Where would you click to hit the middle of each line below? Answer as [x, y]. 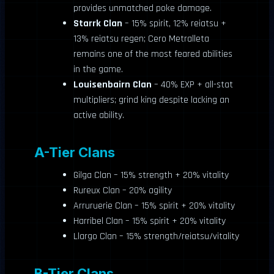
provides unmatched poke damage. [143, 8]
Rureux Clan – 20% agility [123, 190]
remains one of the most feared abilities [153, 54]
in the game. [98, 69]
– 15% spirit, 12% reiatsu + [174, 23]
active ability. [99, 115]
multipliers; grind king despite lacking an [151, 100]
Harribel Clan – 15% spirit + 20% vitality [150, 221]
